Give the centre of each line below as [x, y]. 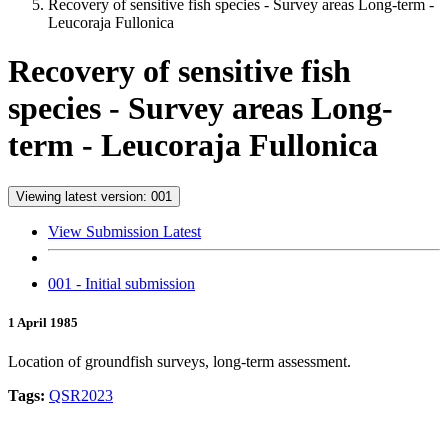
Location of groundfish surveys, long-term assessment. [179, 362]
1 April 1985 [43, 323]
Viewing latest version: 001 [94, 196]
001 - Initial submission [121, 283]
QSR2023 [81, 396]
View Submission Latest [124, 231]
